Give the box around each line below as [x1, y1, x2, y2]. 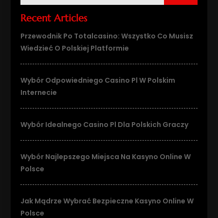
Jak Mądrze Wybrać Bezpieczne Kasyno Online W [20, 196, 194, 206]
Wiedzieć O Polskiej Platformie [20, 43, 129, 53]
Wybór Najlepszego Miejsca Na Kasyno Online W [20, 151, 191, 162]
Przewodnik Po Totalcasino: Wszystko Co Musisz [20, 31, 194, 41]
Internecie [20, 87, 57, 97]
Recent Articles [20, 12, 88, 24]
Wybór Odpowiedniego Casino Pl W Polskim [20, 75, 176, 85]
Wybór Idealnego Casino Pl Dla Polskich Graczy [20, 119, 189, 129]
